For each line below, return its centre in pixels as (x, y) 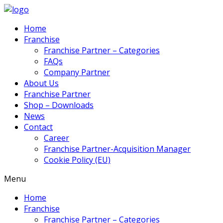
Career (56, 138)
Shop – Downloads (59, 105)
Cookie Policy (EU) (77, 160)
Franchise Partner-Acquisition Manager (117, 149)
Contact (38, 127)
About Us (41, 83)
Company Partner (77, 72)
